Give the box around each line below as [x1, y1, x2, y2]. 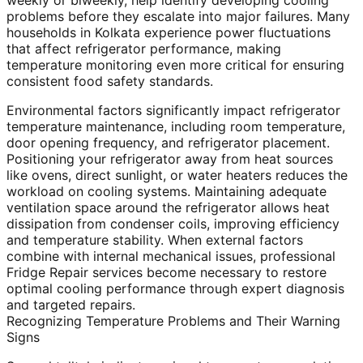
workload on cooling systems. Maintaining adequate [6, 183, 327, 200]
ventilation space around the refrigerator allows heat [6, 199, 330, 216]
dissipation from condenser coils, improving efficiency [6, 216, 340, 233]
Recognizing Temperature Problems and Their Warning [6, 313, 340, 330]
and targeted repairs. [6, 297, 135, 314]
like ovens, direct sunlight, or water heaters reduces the [6, 167, 348, 184]
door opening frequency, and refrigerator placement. [6, 135, 330, 152]
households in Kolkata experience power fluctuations [6, 24, 331, 41]
